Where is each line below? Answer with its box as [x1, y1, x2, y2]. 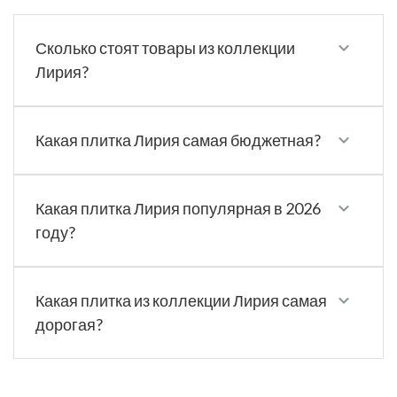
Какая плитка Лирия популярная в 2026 [35, 198, 321, 219]
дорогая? [35, 315, 103, 335]
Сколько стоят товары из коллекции [35, 38, 295, 58]
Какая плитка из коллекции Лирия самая [35, 291, 327, 311]
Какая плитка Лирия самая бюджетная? [35, 130, 321, 151]
